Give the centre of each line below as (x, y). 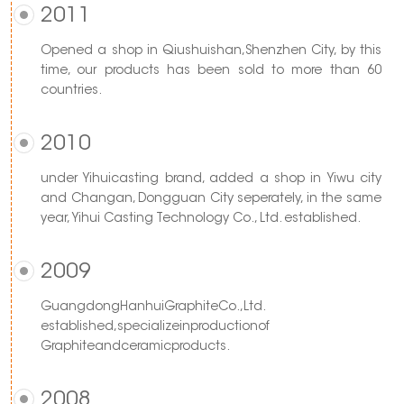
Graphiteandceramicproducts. (135, 347)
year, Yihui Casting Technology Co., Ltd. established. (201, 219)
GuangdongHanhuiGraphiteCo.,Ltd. (153, 307)
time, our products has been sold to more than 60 (211, 71)
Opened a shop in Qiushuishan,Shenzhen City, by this (211, 51)
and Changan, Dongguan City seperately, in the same (211, 199)
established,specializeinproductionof (155, 327)
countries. (71, 91)
